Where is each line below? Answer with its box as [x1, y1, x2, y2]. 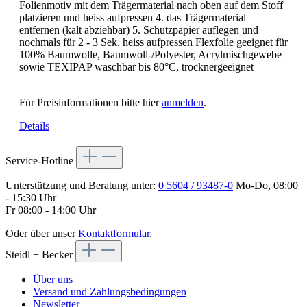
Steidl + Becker [5, 248, 75, 260]
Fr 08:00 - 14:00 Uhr [5, 204, 96, 216]
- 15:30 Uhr [5, 191, 56, 204]
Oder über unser [5, 227, 78, 239]
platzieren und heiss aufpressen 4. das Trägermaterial [19, 11, 246, 23]
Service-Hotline [5, 154, 76, 167]
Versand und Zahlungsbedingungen [33, 285, 186, 297]
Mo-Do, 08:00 [233, 179, 298, 191]
